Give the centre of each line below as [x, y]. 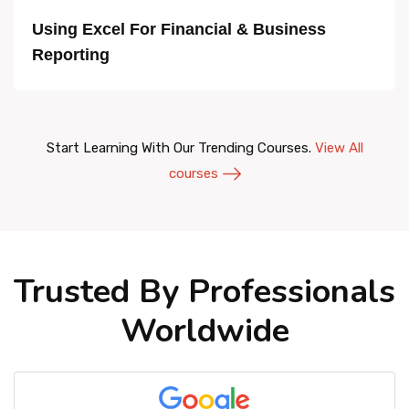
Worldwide [204, 331]
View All [339, 148]
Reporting [71, 55]
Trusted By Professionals [204, 292]
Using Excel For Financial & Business [179, 29]
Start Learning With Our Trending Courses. [180, 148]
